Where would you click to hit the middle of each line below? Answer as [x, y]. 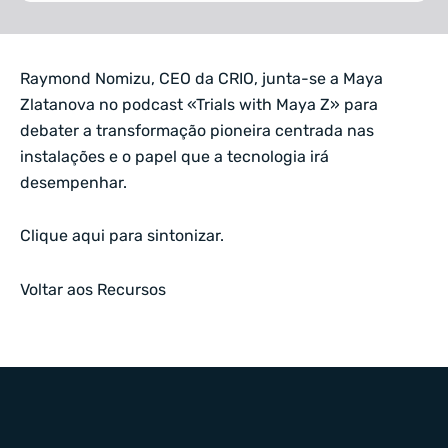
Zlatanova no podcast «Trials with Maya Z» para [199, 104]
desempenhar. [73, 182]
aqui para [109, 236]
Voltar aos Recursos [93, 289]
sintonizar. [185, 236]
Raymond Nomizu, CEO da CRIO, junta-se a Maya [201, 78]
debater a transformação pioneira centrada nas [197, 130]
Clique [46, 236]
